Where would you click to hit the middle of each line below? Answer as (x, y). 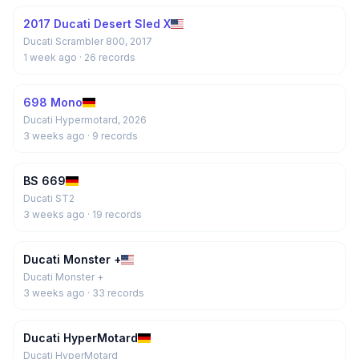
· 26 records (107, 57)
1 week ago (51, 57)
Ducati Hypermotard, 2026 (85, 120)
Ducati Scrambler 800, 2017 (88, 41)
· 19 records (115, 214)
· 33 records (116, 293)
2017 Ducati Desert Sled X (97, 24)
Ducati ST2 (49, 198)
